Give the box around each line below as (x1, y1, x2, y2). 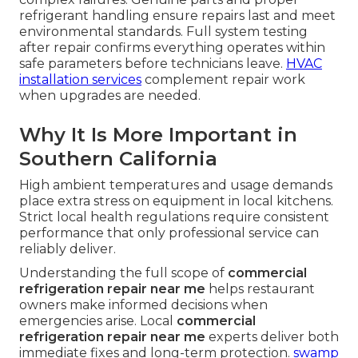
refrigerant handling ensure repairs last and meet (19, 8, 336, 24)
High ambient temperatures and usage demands (19, 177, 332, 193)
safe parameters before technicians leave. (19, 56, 286, 72)
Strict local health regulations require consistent (19, 209, 329, 225)
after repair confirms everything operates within (19, 40, 325, 56)
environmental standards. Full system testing (19, 24, 308, 40)
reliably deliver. (19, 241, 116, 257)
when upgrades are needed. (19, 88, 201, 104)
